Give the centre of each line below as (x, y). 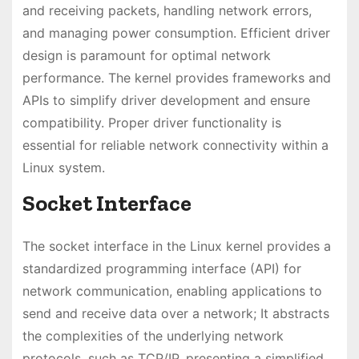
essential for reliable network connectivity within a (175, 145)
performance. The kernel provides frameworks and (176, 78)
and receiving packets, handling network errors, (167, 11)
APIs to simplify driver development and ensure (166, 101)
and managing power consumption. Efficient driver (176, 33)
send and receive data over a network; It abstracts (175, 314)
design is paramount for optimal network (146, 56)
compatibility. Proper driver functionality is (151, 123)
